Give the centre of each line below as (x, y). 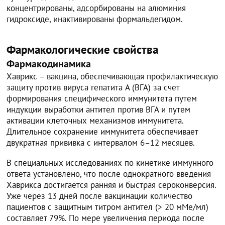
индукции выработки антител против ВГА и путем (99, 109)
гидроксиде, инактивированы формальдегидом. (95, 19)
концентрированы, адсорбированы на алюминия (96, 8)
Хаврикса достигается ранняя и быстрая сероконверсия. (111, 185)
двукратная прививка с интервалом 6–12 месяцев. (101, 142)
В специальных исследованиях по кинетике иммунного (110, 162)
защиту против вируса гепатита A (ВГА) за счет (93, 87)
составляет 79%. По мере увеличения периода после (106, 218)
